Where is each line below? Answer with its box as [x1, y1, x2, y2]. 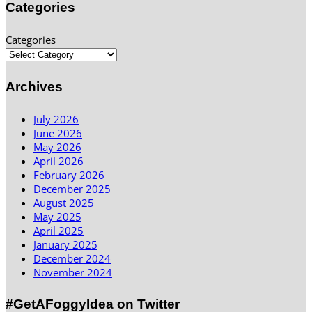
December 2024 [33, 251, 111, 265]
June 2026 [33, 125, 82, 140]
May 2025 [33, 209, 81, 224]
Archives [6, 79, 63, 94]
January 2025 [33, 237, 97, 251]
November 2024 [33, 265, 112, 279]
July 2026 [33, 111, 79, 126]
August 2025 [33, 195, 94, 210]
